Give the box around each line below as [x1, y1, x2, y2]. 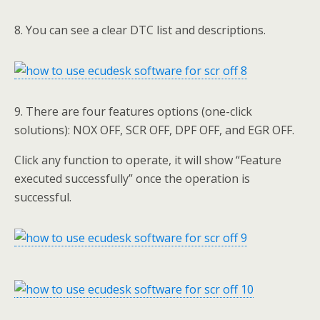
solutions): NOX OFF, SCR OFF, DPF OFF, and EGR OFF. [14, 121, 294, 138]
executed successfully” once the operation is [14, 170, 250, 186]
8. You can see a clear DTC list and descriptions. [14, 21, 266, 38]
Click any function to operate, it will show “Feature [14, 151, 281, 168]
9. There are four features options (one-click [14, 103, 252, 119]
